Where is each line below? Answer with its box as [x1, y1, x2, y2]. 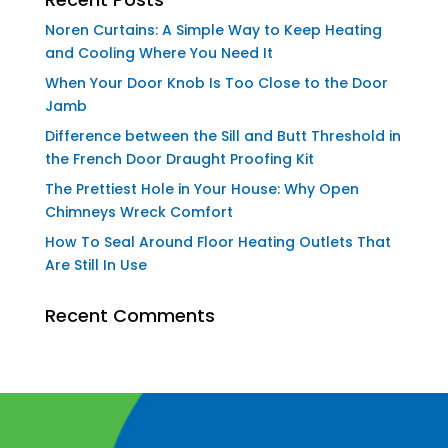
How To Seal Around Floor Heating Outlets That [44, 232, 391, 253]
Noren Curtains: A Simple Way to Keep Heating [44, 20, 382, 41]
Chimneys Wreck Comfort [44, 202, 233, 223]
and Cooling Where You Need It [44, 43, 273, 64]
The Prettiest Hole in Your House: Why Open [44, 179, 359, 200]
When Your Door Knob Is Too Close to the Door [44, 73, 388, 94]
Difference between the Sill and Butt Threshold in [44, 126, 401, 147]
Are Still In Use [44, 255, 147, 276]
